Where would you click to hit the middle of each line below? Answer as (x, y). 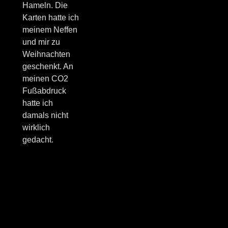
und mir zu (41, 42)
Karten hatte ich (50, 17)
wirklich (36, 127)
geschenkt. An (48, 66)
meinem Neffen (50, 30)
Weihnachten (46, 54)
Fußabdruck (44, 91)
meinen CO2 (45, 78)
